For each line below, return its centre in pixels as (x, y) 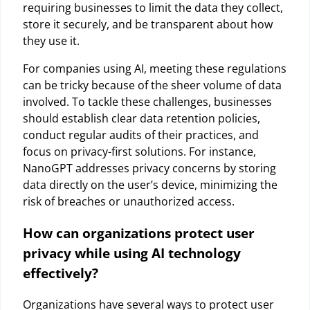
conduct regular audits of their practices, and (141, 135)
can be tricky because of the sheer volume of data (152, 85)
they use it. (51, 41)
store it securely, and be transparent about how (148, 25)
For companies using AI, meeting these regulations (155, 69)
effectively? (61, 273)
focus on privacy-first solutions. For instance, (139, 152)
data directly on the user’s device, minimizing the (150, 185)
